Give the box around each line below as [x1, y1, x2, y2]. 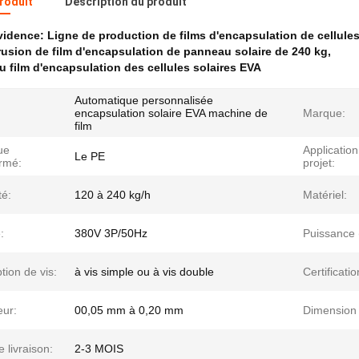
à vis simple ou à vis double [75, 265, 214, 278]
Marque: [303, 107, 345, 119]
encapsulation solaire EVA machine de [75, 107, 268, 119]
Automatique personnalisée [75, 94, 213, 107]
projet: [303, 156, 335, 169]
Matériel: [303, 188, 347, 201]
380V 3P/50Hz [75, 227, 147, 240]
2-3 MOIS [75, 342, 123, 355]
